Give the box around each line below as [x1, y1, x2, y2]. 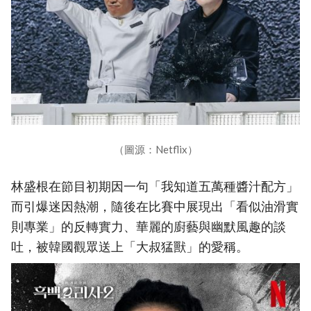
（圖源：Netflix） [113, 143, 198, 156]
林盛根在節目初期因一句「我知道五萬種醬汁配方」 [11, 179, 299, 194]
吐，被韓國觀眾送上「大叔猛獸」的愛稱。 [11, 239, 249, 255]
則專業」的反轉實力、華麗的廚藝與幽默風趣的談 [11, 219, 286, 235]
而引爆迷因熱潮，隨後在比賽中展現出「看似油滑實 [11, 199, 299, 215]
